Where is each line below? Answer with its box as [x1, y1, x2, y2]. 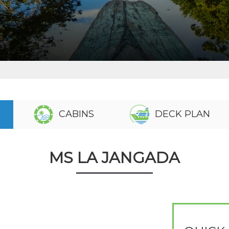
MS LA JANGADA [49, 148, 180, 167]
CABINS [56, 108, 94, 120]
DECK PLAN [152, 108, 210, 120]
